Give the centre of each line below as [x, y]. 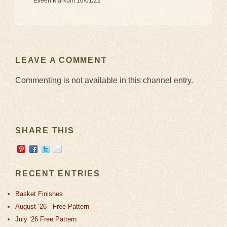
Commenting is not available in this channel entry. [104, 80]
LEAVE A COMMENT [61, 60]
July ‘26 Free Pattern [46, 219]
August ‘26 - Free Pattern [52, 206]
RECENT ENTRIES [58, 173]
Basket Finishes [39, 194]
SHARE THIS [45, 130]
